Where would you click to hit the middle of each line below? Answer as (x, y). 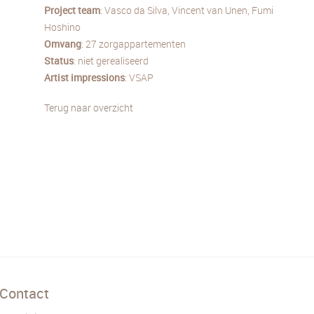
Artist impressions (84, 77)
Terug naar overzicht (89, 107)
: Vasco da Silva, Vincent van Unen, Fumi (187, 10)
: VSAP (139, 77)
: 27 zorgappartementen (134, 43)
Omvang (63, 43)
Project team (72, 10)
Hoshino (62, 27)
